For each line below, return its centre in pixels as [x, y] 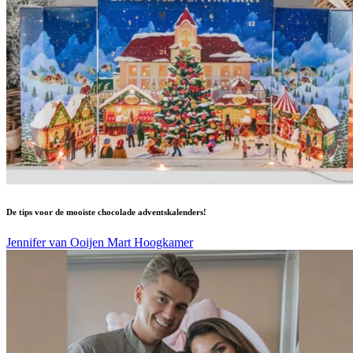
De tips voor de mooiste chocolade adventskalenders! [106, 212]
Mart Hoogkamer [150, 243]
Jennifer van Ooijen [57, 243]
